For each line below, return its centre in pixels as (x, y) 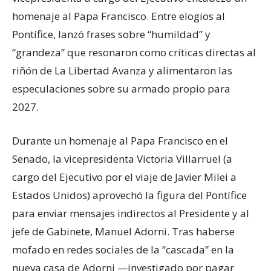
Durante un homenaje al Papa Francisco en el (120, 141)
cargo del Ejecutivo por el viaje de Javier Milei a (124, 177)
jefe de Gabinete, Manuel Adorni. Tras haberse (123, 232)
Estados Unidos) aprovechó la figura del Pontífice (129, 195)
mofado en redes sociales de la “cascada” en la (123, 250)
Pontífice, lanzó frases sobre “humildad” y (111, 34)
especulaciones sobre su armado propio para (121, 89)
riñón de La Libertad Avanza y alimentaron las (122, 71)
